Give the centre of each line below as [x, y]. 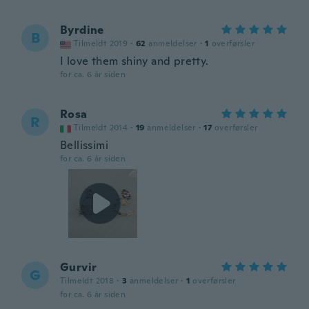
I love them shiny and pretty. [134, 61]
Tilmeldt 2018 [87, 281]
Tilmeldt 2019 [101, 43]
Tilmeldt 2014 [101, 128]
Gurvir [79, 267]
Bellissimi [84, 145]
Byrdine [82, 30]
